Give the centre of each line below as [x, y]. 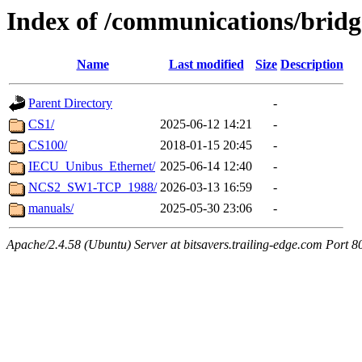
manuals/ [51, 208]
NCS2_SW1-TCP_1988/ [93, 187]
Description [312, 65]
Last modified [206, 65]
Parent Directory [70, 103]
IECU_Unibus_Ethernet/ [92, 166]
